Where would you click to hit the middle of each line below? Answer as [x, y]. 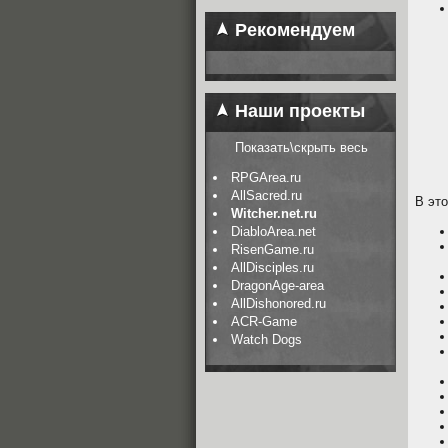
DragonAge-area [278, 285]
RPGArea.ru [266, 177]
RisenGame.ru [273, 249]
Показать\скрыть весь [301, 147]
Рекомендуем [292, 30]
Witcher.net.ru [274, 213]
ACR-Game [264, 321]
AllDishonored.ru [279, 303]
